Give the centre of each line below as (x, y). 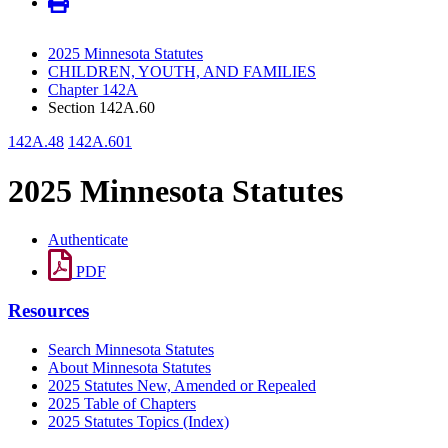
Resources (48, 310)
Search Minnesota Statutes (131, 349)
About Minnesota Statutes (129, 367)
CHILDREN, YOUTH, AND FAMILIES (182, 72)
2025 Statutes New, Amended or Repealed (182, 385)
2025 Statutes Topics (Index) (138, 421)
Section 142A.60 (101, 108)
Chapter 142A (93, 90)
